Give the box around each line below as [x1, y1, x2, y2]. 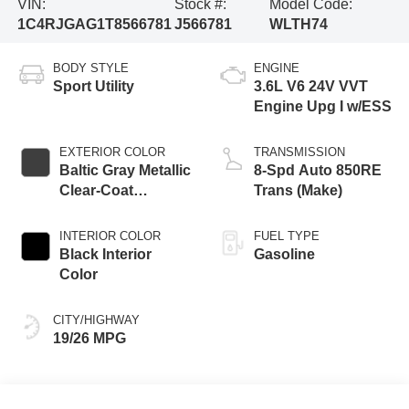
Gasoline [254, 246, 315, 262]
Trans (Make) [254, 182, 342, 198]
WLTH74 [269, 16, 329, 32]
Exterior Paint [58, 202, 153, 218]
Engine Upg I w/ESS [254, 98, 392, 114]
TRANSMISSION [254, 144, 345, 159]
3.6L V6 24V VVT [254, 78, 368, 94]
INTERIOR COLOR [58, 228, 161, 243]
